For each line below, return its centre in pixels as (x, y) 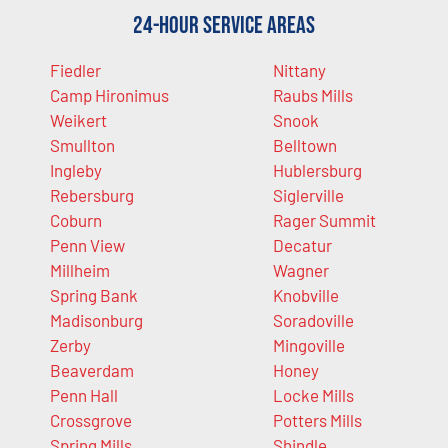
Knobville (305, 294)
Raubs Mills (312, 94)
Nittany (299, 69)
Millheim (80, 269)
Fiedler (75, 69)
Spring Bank (94, 294)
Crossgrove (91, 419)
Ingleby (76, 169)
